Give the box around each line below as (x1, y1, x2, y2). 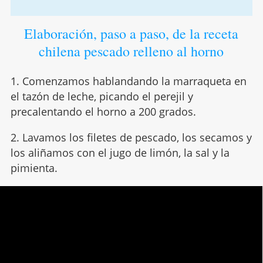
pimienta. (10, 161, 58, 176)
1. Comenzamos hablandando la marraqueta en (10, 74, 247, 89)
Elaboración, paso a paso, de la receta (24, 24, 239, 43)
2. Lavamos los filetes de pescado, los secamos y (10, 130, 252, 145)
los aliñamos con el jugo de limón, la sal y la (10, 146, 230, 160)
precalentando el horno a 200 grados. (10, 104, 196, 119)
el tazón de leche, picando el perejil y (10, 89, 193, 104)
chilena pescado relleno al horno (39, 42, 224, 61)
